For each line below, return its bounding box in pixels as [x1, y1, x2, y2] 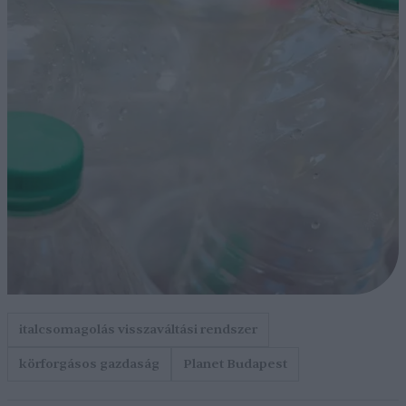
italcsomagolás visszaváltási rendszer [19, 321, 257, 338]
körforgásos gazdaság [19, 355, 159, 372]
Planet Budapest [183, 355, 287, 372]
